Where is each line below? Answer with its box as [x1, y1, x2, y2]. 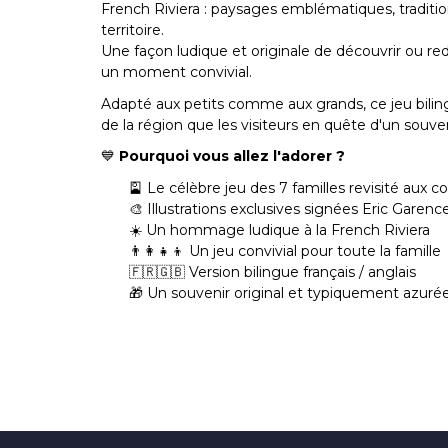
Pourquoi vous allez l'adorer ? [119, 147, 345, 166]
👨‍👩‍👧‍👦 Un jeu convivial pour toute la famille [129, 241, 441, 260]
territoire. [101, 21, 164, 40]
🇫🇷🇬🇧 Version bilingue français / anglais [129, 262, 416, 281]
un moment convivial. [101, 63, 252, 82]
